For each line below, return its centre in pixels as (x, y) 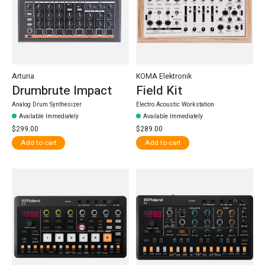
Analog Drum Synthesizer (47, 104)
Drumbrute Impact (62, 91)
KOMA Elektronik (164, 76)
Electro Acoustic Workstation (175, 104)
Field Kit (159, 91)
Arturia (23, 76)
